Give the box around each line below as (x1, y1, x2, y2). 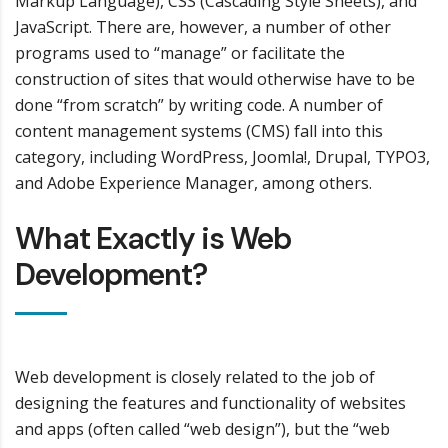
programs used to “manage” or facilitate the (15, 42, 345, 64)
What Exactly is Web (15, 219, 291, 258)
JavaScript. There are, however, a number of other (15, 16, 391, 38)
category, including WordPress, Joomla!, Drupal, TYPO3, (15, 146, 430, 168)
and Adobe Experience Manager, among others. (15, 172, 372, 194)
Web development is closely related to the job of (15, 366, 375, 388)
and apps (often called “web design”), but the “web (15, 418, 390, 440)
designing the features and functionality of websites (15, 392, 406, 414)
